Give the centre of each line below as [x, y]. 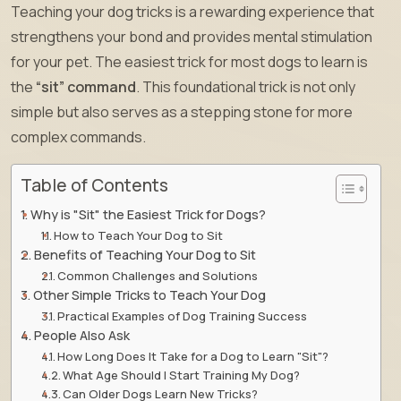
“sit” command [86, 86]
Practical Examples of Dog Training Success [183, 316]
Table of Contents [94, 185]
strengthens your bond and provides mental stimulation [192, 36]
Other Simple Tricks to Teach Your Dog [149, 294]
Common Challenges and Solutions [158, 275]
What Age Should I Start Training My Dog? [182, 375]
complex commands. [78, 137]
